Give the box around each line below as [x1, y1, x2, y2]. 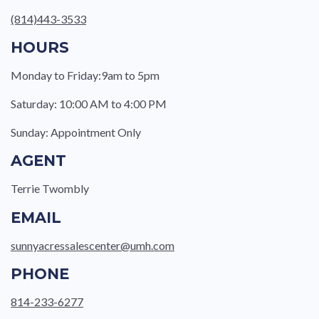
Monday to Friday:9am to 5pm [11, 68, 159, 82]
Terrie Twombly [11, 182, 89, 196]
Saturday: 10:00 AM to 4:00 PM [11, 97, 167, 110]
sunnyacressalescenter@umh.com [11, 238, 174, 252]
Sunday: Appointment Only [11, 125, 141, 140]
